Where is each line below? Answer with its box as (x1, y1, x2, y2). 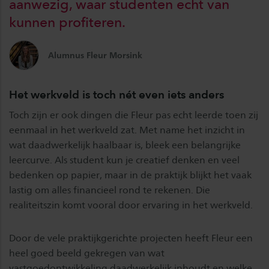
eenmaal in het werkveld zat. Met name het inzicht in (9, 124, 245, 136)
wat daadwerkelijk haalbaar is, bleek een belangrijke (9, 139, 241, 151)
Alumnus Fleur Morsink (48, 50, 142, 61)
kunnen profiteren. (9, 14, 125, 31)
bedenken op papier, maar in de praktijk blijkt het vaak (9, 169, 252, 181)
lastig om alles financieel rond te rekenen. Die (9, 184, 210, 196)
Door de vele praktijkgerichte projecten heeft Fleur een (9, 232, 253, 244)
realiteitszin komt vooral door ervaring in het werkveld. (9, 199, 253, 211)
